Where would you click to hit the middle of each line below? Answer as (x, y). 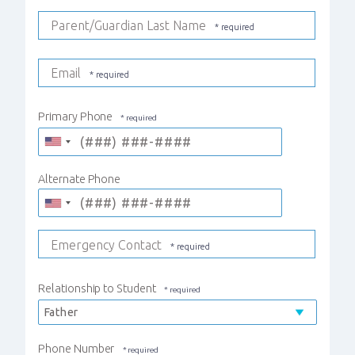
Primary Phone (76, 116)
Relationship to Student (97, 288)
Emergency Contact (106, 245)
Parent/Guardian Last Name (128, 26)
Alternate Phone (80, 179)
